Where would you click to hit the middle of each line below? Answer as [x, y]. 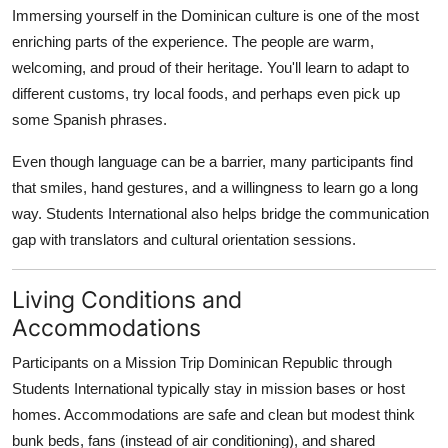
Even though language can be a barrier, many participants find [212, 161]
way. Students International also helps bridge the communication [220, 213]
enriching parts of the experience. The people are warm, [193, 41]
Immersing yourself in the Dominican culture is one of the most [215, 15]
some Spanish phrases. [89, 119]
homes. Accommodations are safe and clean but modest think [213, 414]
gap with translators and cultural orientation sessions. [184, 239]
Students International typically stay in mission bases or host [208, 388]
